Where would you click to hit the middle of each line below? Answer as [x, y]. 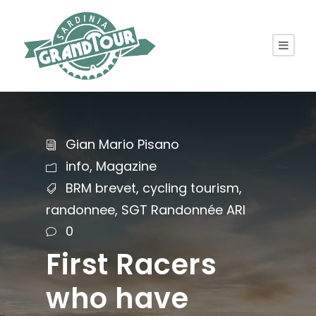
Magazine [126, 166]
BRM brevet [101, 188]
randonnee [80, 210]
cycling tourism [191, 188]
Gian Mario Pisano [122, 144]
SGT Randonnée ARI [183, 210]
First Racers [131, 265]
